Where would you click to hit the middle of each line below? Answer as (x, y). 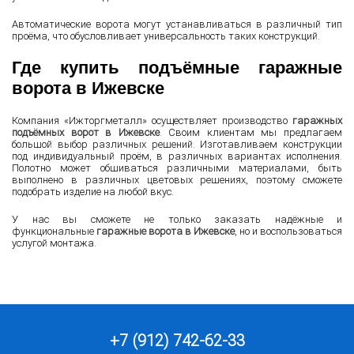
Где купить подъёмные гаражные (177, 68)
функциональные (54, 232)
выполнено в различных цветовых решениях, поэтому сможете (177, 180)
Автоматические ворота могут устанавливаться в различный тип (177, 24)
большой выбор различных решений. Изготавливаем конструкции (177, 145)
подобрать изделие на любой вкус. (93, 192)
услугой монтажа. (54, 243)
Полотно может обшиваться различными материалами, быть (177, 168)
